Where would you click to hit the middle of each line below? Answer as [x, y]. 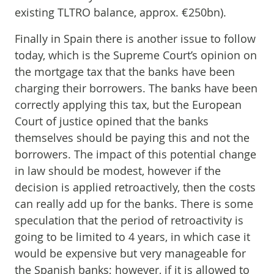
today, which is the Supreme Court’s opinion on [136, 55]
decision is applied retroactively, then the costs [135, 187]
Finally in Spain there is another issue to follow [135, 39]
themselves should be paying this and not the [132, 138]
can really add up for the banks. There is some [134, 204]
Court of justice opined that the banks [112, 121]
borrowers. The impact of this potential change [135, 154]
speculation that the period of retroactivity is [129, 220]
